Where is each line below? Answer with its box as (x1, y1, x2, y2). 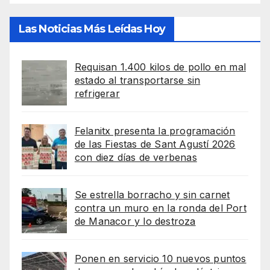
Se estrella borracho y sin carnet (74, 189, 230, 201)
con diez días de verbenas (74, 151, 197, 164)
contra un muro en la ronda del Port (74, 202, 246, 215)
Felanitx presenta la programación (74, 125, 236, 137)
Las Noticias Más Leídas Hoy (19, 22, 165, 36)
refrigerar (74, 87, 120, 100)
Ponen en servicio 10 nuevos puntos (74, 253, 246, 265)
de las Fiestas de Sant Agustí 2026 (74, 138, 236, 151)
